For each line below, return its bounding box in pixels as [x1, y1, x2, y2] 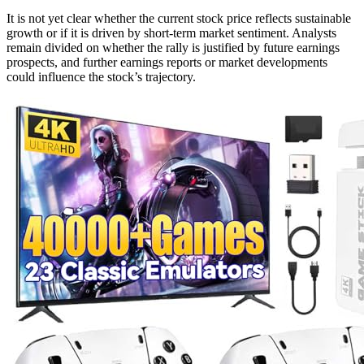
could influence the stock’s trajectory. [6, 70, 196, 84]
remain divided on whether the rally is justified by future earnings [6, 41, 340, 55]
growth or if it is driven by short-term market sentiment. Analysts [6, 26, 336, 41]
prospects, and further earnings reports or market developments [6, 55, 327, 70]
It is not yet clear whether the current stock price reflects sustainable [6, 11, 351, 26]
